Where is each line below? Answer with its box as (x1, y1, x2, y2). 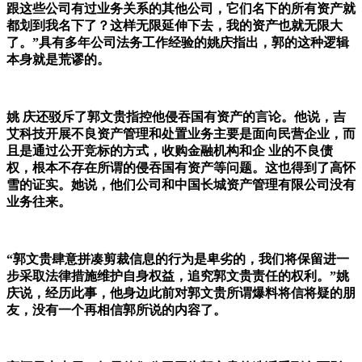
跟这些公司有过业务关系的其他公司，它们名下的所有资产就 (6, 2, 356, 16)
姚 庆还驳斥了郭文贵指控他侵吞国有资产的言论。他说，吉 (6, 110, 346, 124)
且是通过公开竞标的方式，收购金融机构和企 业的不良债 (6, 144, 333, 158)
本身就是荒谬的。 (6, 53, 110, 67)
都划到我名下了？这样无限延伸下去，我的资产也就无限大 (6, 19, 343, 33)
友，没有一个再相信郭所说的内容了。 (6, 303, 226, 318)
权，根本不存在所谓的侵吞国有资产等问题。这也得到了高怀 (6, 161, 356, 175)
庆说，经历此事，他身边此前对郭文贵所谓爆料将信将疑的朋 (6, 286, 356, 301)
